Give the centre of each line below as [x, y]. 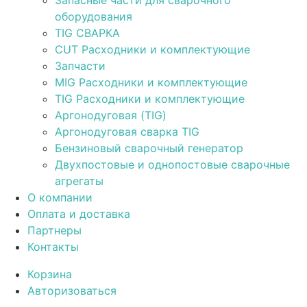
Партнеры [54, 230]
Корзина [50, 274]
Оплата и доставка [79, 214]
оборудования [94, 16]
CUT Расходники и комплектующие [152, 49]
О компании [60, 197]
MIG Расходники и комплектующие [151, 82]
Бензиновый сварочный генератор [149, 148]
